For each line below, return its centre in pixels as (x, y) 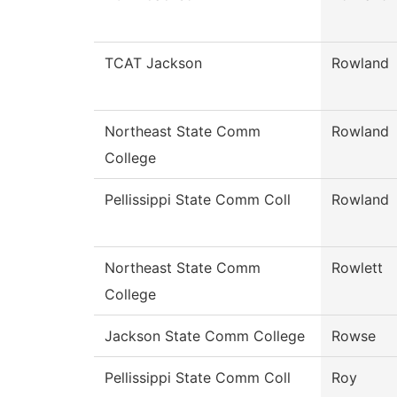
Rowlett (357, 268)
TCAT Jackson (153, 63)
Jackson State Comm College (205, 336)
